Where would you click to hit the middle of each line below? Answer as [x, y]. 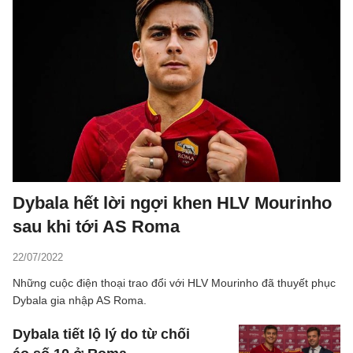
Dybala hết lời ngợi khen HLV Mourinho [172, 203]
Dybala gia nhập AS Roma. [80, 300]
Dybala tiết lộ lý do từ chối [101, 334]
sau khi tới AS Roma [96, 226]
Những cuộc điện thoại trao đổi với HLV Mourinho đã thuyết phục [174, 282]
